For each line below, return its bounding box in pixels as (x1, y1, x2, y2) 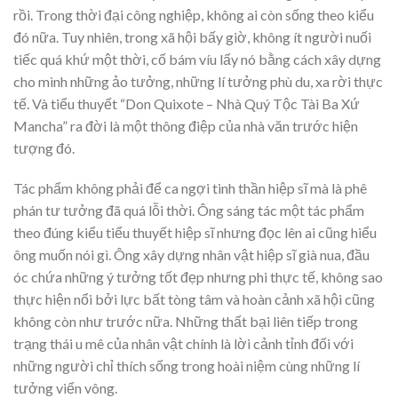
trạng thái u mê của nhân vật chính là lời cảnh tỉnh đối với (13, 335, 354, 353)
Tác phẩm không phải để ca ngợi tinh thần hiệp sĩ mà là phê (13, 179, 367, 197)
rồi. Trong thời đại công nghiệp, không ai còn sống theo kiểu (13, 5, 374, 23)
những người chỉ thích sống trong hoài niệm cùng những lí (13, 357, 360, 375)
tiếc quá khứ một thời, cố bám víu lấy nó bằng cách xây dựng (13, 50, 381, 68)
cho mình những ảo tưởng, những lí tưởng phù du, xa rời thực (13, 72, 383, 90)
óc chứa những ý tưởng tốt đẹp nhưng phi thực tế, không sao (13, 268, 383, 286)
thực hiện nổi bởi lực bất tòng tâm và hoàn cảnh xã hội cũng (13, 291, 375, 308)
